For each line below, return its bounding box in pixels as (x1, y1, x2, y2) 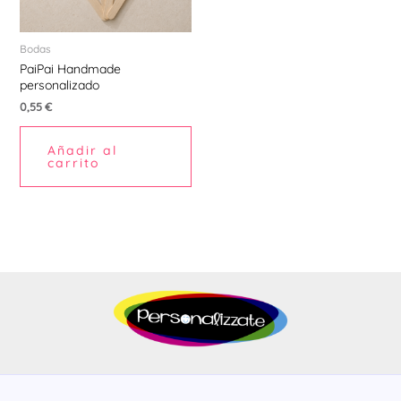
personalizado (19, 77, 99, 94)
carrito (47, 154, 100, 171)
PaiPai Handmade (19, 61, 121, 78)
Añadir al (47, 141, 117, 158)
